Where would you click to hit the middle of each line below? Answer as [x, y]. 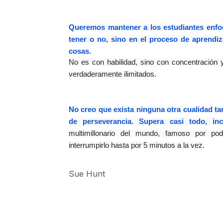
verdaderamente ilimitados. [112, 74]
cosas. [80, 51]
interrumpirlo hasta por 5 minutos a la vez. [137, 145]
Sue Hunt [87, 174]
